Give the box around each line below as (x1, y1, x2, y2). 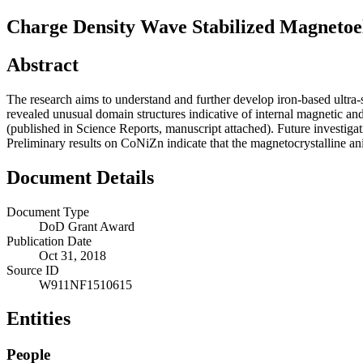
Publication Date (6, 233, 92, 248)
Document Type (6, 204, 89, 219)
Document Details (6, 166, 154, 188)
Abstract (6, 53, 79, 75)
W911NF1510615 (39, 277, 132, 292)
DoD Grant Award (39, 219, 135, 233)
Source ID (6, 263, 59, 277)
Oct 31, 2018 (39, 248, 106, 263)
